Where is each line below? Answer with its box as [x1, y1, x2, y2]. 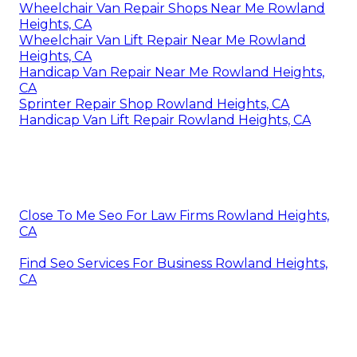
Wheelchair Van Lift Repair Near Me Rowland [19, 32, 306, 48]
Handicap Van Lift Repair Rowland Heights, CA [19, 112, 311, 127]
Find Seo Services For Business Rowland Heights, [19, 255, 328, 271]
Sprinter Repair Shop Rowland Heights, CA [19, 96, 289, 112]
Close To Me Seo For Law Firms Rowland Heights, [19, 207, 329, 223]
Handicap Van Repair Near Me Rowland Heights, [19, 64, 324, 80]
